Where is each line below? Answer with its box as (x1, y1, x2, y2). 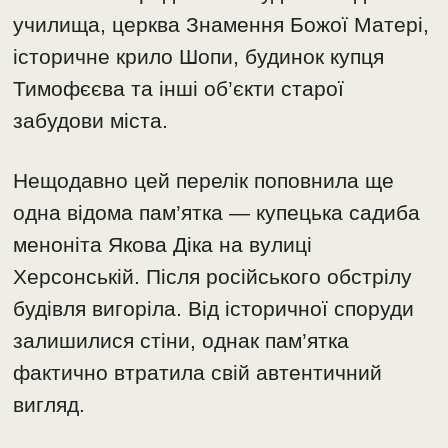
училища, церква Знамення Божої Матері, (13, 12, 430, 36)
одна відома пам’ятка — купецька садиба (13, 200, 421, 224)
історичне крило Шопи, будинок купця (13, 44, 385, 68)
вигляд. (13, 392, 86, 416)
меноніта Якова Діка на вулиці (13, 232, 313, 256)
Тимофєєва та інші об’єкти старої (13, 76, 345, 100)
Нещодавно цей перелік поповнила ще (13, 168, 395, 192)
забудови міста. (13, 108, 169, 132)
